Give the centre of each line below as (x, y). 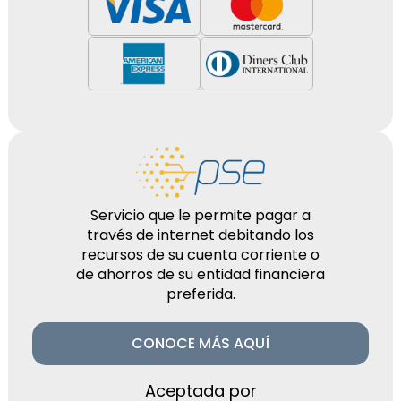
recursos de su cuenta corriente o (200, 254)
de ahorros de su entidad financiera (200, 274)
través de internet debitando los (200, 235)
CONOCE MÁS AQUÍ (200, 343)
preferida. (200, 294)
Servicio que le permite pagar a (200, 215)
